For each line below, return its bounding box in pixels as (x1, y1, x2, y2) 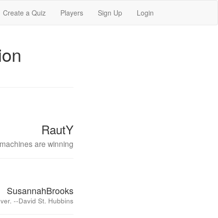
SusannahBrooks (7, 184, 73, 197)
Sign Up (98, 8, 122, 18)
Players (60, 8, 83, 18)
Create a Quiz (3, 8, 46, 18)
